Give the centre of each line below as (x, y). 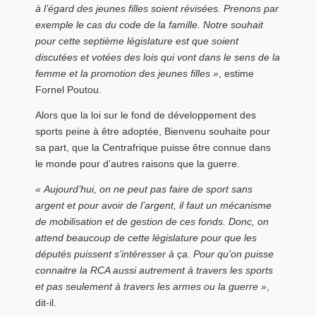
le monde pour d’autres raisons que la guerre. (138, 164)
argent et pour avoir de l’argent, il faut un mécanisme (153, 205)
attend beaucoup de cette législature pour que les (146, 237)
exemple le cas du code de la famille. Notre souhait (149, 25)
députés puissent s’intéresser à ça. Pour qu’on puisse (154, 254)
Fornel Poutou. (68, 90)
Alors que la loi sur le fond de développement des (146, 115)
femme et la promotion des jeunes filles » (127, 74)
